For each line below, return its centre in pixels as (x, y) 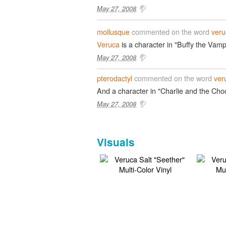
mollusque (113, 31)
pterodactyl (115, 78)
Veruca (108, 44)
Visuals (116, 142)
